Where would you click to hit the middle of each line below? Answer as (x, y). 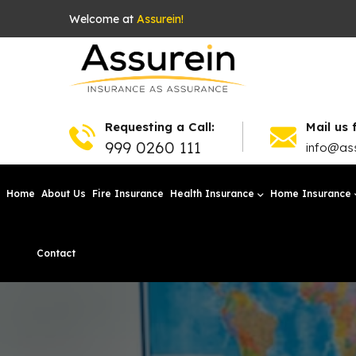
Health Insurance (212, 193)
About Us (64, 193)
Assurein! (160, 19)
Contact (56, 253)
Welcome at (103, 19)
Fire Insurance (128, 193)
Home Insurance (311, 193)
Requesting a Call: (160, 127)
